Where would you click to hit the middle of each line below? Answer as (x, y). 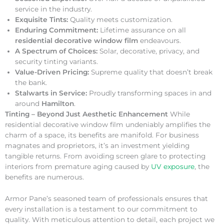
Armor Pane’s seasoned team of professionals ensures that (106, 199)
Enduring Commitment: (56, 30)
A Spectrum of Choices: (56, 51)
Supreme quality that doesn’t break (151, 72)
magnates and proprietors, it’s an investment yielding (97, 146)
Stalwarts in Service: (51, 93)
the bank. (31, 83)
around (28, 104)
